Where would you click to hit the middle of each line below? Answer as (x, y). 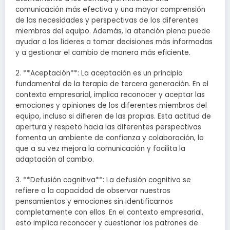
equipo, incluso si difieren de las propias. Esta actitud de (113, 116)
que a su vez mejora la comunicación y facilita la (100, 148)
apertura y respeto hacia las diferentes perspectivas (108, 127)
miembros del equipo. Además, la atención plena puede (113, 31)
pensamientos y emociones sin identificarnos (94, 202)
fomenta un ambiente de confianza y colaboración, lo (110, 138)
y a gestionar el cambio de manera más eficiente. (103, 52)
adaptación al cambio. (55, 159)
